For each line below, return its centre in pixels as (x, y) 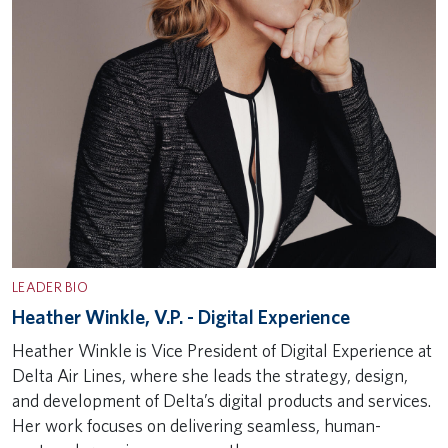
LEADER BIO (50, 286)
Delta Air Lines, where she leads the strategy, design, (210, 375)
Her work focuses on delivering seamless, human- (196, 425)
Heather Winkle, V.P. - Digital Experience (181, 317)
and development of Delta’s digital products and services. (221, 400)
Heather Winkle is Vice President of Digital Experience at (222, 350)
